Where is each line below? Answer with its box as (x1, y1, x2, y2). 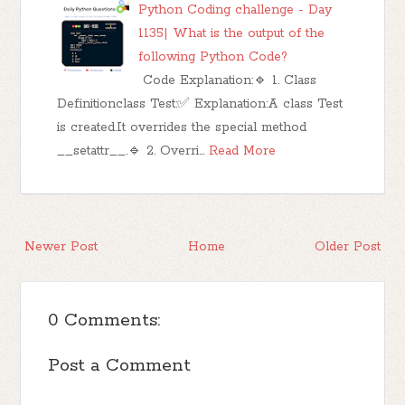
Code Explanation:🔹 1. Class (138, 72, 317, 89)
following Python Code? (138, 49, 288, 66)
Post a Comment (48, 354, 192, 378)
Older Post (314, 239, 381, 256)
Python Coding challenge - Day (138, 2, 333, 19)
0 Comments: (48, 309, 161, 333)
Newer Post (24, 239, 99, 256)
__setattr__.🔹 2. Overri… (57, 143, 205, 160)
